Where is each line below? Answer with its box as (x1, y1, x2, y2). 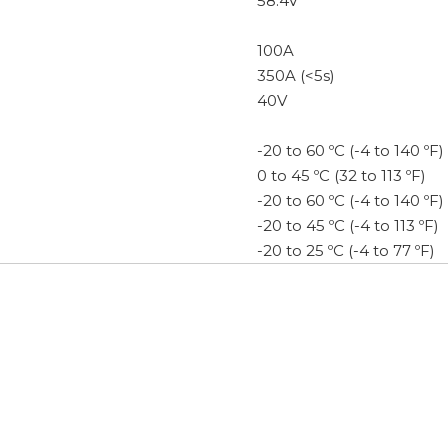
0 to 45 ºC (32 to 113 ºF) (257, 166, 426, 185)
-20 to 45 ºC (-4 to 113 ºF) (257, 216, 439, 235)
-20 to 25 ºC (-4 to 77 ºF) (257, 241, 435, 260)
